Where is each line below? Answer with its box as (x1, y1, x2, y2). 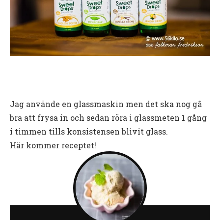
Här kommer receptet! (10, 140, 96, 151)
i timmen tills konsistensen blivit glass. (10, 126, 168, 137)
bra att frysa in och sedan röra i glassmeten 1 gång (10, 112, 207, 123)
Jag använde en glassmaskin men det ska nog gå (10, 99, 202, 110)
